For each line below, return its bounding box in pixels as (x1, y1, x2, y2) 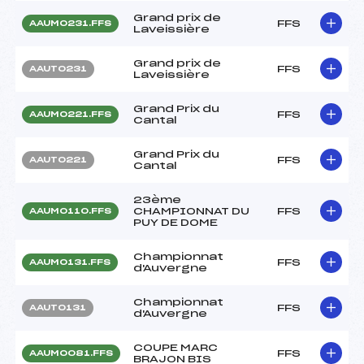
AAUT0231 (29, 64, 87, 73)
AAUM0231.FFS (29, 19, 111, 28)
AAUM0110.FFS (29, 206, 111, 215)
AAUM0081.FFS (29, 349, 113, 357)
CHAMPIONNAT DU (133, 206, 249, 216)
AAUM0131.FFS (29, 258, 110, 266)
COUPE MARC (133, 342, 218, 353)
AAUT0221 (29, 155, 87, 164)
